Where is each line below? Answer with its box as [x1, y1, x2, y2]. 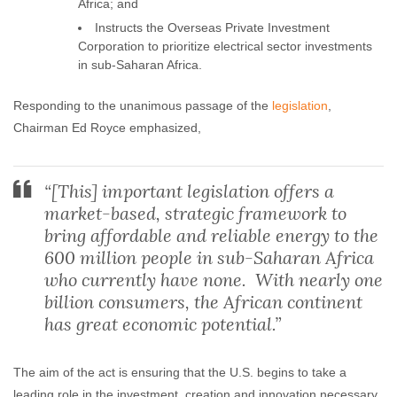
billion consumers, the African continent [44, 291, 362, 313]
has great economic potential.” [44, 313, 281, 335]
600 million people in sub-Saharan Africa [44, 246, 374, 269]
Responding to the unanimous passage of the [13, 98, 272, 113]
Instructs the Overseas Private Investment [95, 20, 331, 35]
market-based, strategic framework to [44, 202, 346, 224]
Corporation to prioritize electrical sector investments [78, 39, 373, 53]
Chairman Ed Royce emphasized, [13, 121, 201, 135]
